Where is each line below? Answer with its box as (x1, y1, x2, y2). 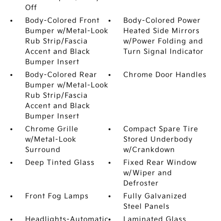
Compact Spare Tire (123, 125, 199, 133)
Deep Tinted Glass (25, 158, 95, 167)
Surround (25, 146, 61, 154)
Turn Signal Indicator (123, 47, 204, 56)
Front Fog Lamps (25, 192, 89, 200)
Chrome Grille (25, 125, 78, 133)
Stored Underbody (123, 135, 193, 144)
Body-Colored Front (25, 16, 100, 25)
